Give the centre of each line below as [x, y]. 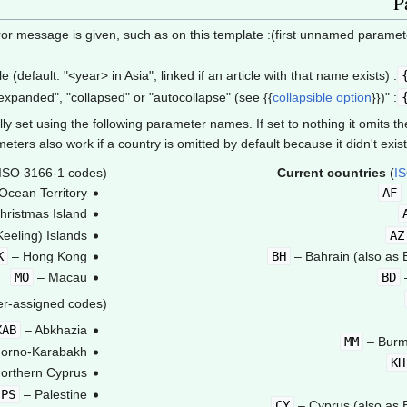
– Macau [60, 278]
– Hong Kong [47, 256]
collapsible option [322, 97]
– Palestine [53, 394]
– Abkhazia [54, 330]
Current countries [332, 172]
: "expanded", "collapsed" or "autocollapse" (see [391, 97]
